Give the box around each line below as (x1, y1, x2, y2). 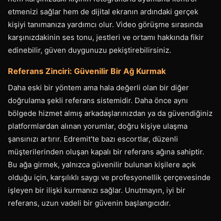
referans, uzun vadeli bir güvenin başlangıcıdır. (8, 198, 171, 208)
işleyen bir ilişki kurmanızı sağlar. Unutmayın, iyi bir (8, 185, 185, 195)
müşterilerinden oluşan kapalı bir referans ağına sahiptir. (8, 147, 204, 156)
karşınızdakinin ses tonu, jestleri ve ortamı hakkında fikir (8, 33, 204, 42)
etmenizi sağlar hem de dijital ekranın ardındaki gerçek (8, 7, 198, 16)
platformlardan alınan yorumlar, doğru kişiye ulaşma (8, 121, 187, 131)
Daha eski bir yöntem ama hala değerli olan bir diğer (8, 83, 189, 92)
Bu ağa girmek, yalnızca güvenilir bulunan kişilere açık (8, 160, 196, 169)
